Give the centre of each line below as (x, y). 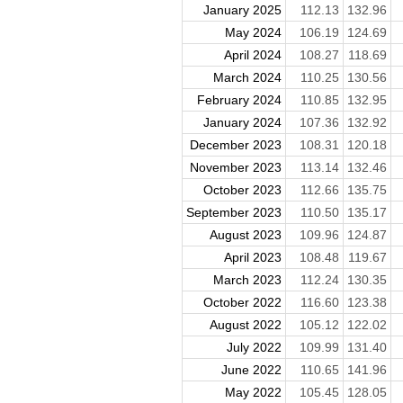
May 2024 (253, 33)
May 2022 (253, 393)
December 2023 (235, 145)
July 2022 (254, 348)
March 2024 (247, 78)
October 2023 (242, 190)
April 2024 (252, 55)
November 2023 (235, 168)
